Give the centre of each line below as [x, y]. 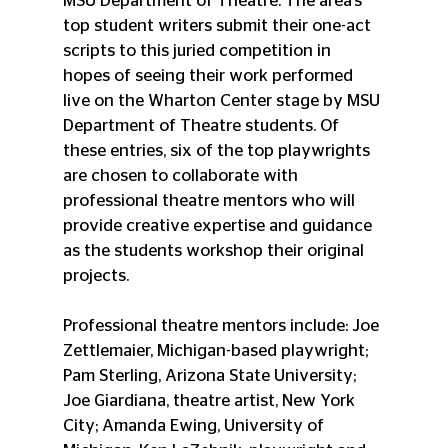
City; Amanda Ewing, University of [195, 425]
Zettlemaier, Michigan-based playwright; [217, 350]
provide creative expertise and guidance [219, 225]
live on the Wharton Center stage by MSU [223, 100]
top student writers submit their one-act [218, 25]
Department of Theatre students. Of [202, 125]
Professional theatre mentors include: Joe [222, 325]
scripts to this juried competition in [198, 50]
